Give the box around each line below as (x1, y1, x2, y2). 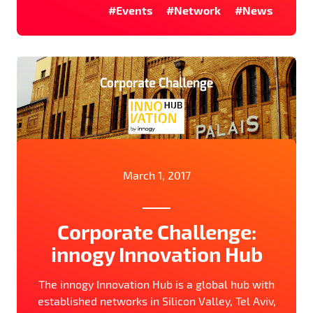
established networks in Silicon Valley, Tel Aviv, (37, 293, 276, 309)
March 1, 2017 (122, 168, 191, 183)
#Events (108, 1, 152, 18)
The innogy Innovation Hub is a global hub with (38, 277, 275, 292)
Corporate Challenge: (57, 217, 256, 246)
